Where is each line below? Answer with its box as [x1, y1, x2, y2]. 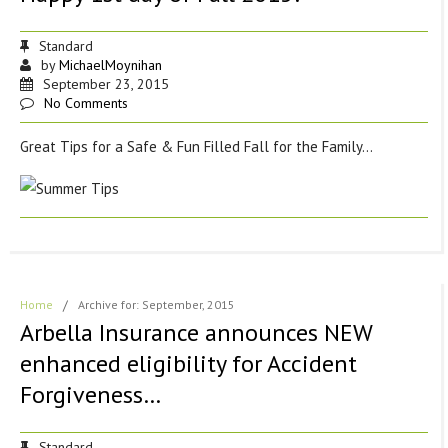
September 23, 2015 [42, 75, 169, 94]
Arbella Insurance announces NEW [19, 317, 372, 349]
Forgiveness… [19, 379, 161, 411]
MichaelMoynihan [58, 56, 162, 75]
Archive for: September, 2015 [77, 297, 235, 313]
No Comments [43, 94, 128, 113]
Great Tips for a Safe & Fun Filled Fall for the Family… [19, 137, 373, 157]
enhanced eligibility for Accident [19, 348, 357, 380]
